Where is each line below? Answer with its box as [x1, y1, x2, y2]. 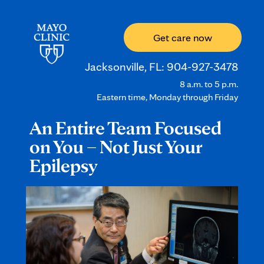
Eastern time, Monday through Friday [97, 91, 238, 103]
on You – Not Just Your [29, 135, 202, 158]
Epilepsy [29, 154, 97, 177]
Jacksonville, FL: [85, 60, 167, 74]
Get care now [153, 31, 212, 44]
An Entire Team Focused [29, 116, 222, 139]
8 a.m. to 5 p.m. [180, 78, 238, 90]
